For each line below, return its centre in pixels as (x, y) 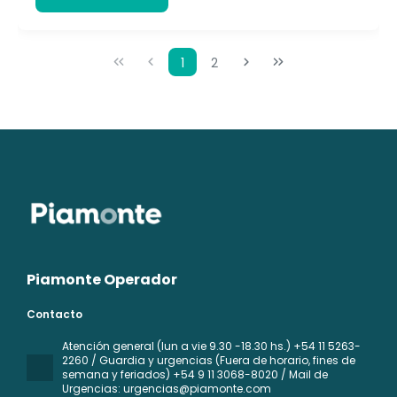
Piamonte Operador (102, 279)
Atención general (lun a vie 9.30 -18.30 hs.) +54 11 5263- (211, 346)
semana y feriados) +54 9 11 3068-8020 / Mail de (195, 374)
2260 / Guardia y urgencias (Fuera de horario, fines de (209, 360)
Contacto (54, 314)
